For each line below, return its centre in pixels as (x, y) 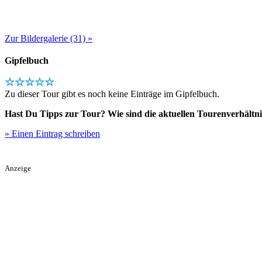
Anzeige (18, 168)
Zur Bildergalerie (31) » (49, 38)
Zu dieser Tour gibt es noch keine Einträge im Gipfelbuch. (112, 94)
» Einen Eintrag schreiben (52, 133)
